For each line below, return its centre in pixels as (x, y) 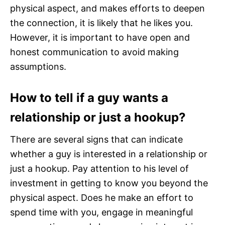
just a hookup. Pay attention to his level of (99, 168)
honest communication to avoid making (94, 52)
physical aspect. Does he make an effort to (102, 197)
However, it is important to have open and (100, 37)
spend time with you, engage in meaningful (101, 212)
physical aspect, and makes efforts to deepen (107, 8)
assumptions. (38, 66)
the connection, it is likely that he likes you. (101, 23)
